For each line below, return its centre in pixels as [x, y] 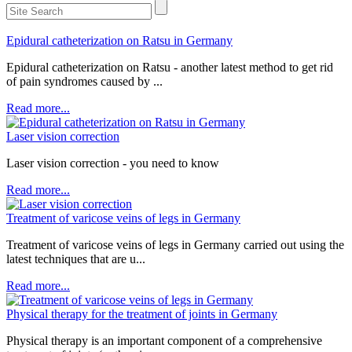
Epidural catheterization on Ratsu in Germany [119, 40]
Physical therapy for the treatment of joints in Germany [142, 314]
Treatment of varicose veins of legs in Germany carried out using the [175, 245]
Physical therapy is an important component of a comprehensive [164, 341]
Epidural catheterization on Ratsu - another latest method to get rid [170, 67]
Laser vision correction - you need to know [113, 163]
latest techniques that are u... [76, 259]
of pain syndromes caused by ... [84, 81]
